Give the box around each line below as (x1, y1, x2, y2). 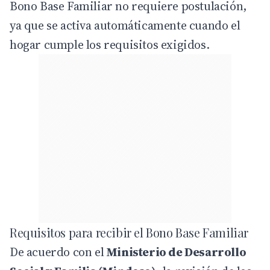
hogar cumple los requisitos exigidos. (10, 36, 210, 54)
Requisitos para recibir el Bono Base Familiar (10, 224, 248, 241)
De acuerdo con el (10, 243, 107, 261)
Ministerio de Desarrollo (106, 243, 246, 261)
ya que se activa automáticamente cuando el (10, 17, 240, 34)
